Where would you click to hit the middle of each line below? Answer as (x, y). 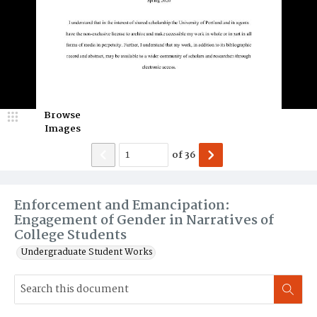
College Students (70, 236)
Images (62, 129)
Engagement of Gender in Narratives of (144, 221)
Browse (62, 115)
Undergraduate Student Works (87, 252)
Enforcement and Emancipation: (122, 206)
